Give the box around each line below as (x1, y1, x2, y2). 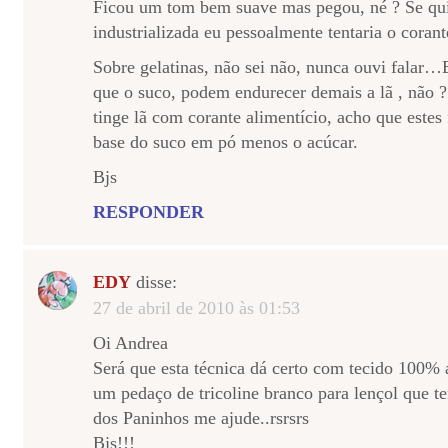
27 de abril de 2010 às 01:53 (93, 298, 300, 318)
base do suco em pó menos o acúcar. (93, 132, 358, 152)
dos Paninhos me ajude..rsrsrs (93, 408, 309, 428)
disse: (131, 272, 177, 292)
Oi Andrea (93, 333, 168, 353)
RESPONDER (93, 202, 204, 222)
